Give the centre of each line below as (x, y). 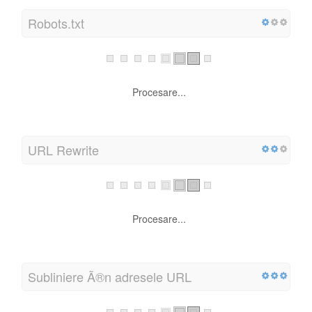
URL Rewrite (63, 149)
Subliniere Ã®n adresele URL (110, 277)
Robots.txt (56, 23)
